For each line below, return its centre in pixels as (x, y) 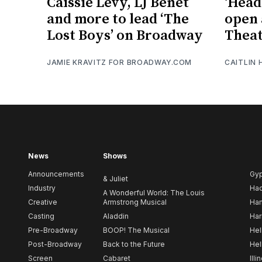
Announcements (56, 174)
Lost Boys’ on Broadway (125, 35)
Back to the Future (134, 244)
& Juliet (116, 179)
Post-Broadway (55, 244)
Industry (42, 188)
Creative (43, 202)
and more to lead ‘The (118, 19)
